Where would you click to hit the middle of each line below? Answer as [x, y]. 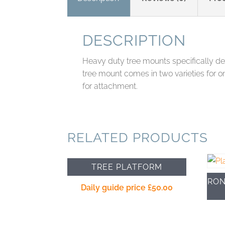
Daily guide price [115, 187]
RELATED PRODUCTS [138, 137]
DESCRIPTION [134, 40]
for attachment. [110, 86]
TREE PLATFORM [127, 167]
